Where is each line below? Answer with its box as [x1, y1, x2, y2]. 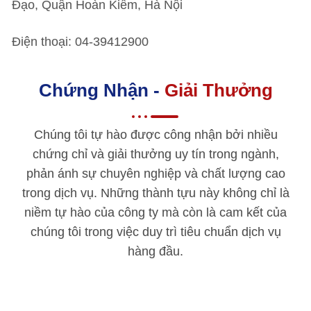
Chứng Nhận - [38, 80, 165, 101]
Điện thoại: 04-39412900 [12, 35, 149, 49]
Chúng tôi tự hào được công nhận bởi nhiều [33, 128, 278, 142]
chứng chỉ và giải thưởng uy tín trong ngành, [32, 147, 279, 161]
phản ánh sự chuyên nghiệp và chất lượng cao [26, 167, 285, 180]
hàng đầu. [128, 244, 183, 258]
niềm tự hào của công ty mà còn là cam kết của [24, 205, 287, 219]
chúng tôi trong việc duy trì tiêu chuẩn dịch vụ [30, 225, 281, 239]
